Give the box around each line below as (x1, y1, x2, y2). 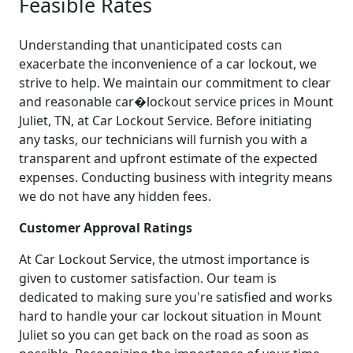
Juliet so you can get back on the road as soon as (19, 325, 309, 344)
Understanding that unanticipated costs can (19, 35, 282, 54)
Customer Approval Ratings (19, 218, 192, 236)
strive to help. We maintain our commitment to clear (19, 73, 331, 91)
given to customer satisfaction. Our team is (19, 269, 277, 287)
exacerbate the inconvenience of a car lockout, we (19, 54, 317, 72)
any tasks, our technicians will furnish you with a (19, 130, 307, 148)
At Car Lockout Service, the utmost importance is (19, 250, 310, 268)
